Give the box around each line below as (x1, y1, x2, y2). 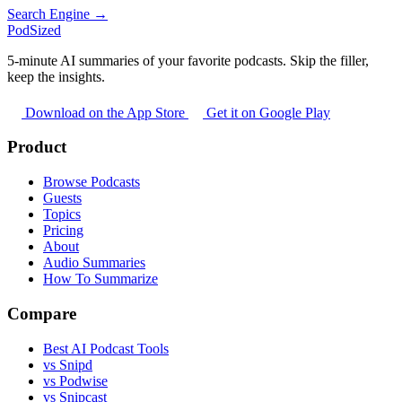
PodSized (7, 22, 61, 38)
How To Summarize (43, 271, 158, 287)
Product (7, 137, 66, 157)
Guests (43, 190, 82, 206)
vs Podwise (43, 372, 108, 389)
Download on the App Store (22, 104, 188, 120)
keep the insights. (7, 68, 105, 84)
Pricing (43, 223, 83, 239)
